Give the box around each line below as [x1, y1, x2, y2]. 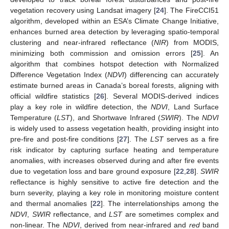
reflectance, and [50, 210, 109, 218]
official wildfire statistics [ [10, 91, 96, 100]
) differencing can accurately [124, 70, 219, 79]
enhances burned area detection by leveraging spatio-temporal [10, 27, 219, 36]
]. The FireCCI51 [164, 6, 219, 14]
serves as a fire [163, 134, 219, 143]
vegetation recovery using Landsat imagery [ [10, 6, 156, 14]
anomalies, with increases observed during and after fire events [10, 156, 219, 165]
